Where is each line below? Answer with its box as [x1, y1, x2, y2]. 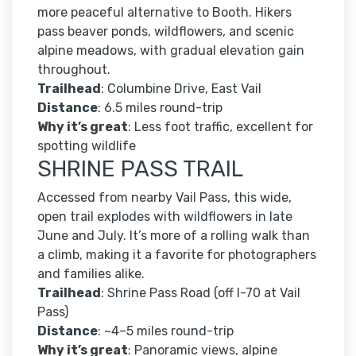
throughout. [37, 62, 110, 78]
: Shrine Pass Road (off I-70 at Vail [101, 285, 300, 301]
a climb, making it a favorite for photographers [37, 247, 316, 263]
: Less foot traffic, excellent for [128, 119, 313, 135]
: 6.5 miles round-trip [98, 100, 222, 116]
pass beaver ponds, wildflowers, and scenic [37, 24, 294, 40]
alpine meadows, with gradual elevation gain [37, 43, 304, 59]
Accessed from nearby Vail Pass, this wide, [37, 190, 292, 206]
